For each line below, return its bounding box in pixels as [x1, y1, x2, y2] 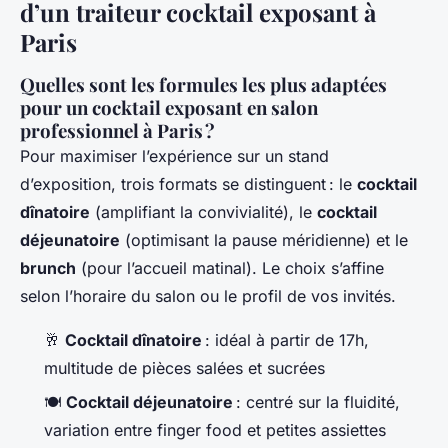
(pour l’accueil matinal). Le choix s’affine [76, 257, 384, 278]
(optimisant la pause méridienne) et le [120, 229, 408, 250]
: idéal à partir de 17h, [202, 329, 369, 350]
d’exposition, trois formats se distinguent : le [20, 173, 357, 194]
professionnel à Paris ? [20, 117, 215, 143]
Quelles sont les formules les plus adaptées [20, 71, 387, 97]
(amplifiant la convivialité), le [90, 201, 317, 222]
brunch [20, 257, 76, 278]
